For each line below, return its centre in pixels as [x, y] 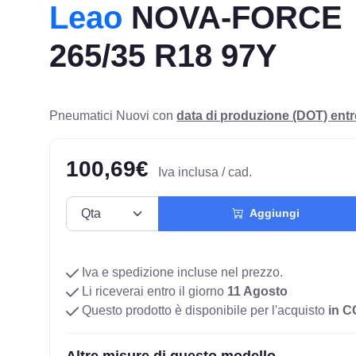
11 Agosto [258, 291]
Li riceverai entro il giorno [153, 291]
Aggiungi [271, 213]
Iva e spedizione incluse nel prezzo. [181, 272]
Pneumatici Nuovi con [113, 115]
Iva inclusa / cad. [205, 172]
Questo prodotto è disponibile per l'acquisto [204, 310]
